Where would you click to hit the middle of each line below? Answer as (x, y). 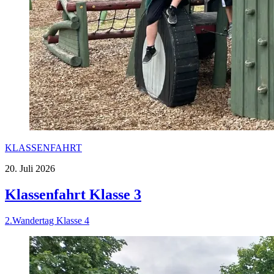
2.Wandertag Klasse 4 (47, 221)
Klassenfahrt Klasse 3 (73, 195)
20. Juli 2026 (30, 169)
